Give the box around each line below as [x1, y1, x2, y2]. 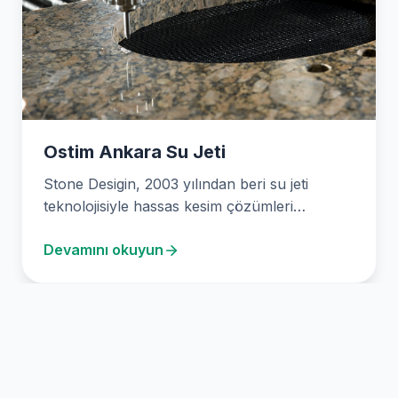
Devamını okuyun [44, 241, 163, 259]
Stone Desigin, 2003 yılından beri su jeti [44, 175, 308, 194]
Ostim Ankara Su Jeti [44, 141, 226, 163]
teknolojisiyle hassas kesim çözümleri [44, 197, 293, 216]
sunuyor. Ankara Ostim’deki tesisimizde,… [44, 219, 321, 238]
